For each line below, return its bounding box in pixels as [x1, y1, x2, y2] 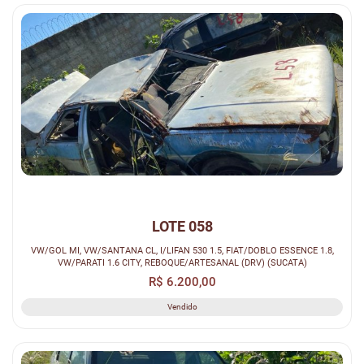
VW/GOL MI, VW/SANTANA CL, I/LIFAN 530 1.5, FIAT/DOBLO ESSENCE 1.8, [30, 245, 334, 257]
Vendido [167, 302, 197, 312]
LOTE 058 [151, 218, 213, 236]
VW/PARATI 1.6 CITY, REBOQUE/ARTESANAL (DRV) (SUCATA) [57, 257, 307, 269]
